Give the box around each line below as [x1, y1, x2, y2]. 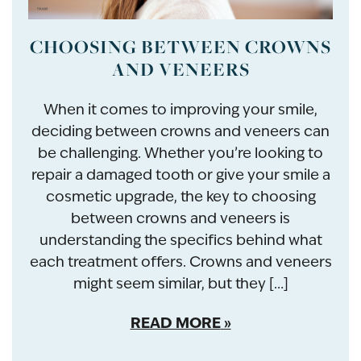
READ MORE [130, 313, 221, 334]
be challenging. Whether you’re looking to [38, 143, 323, 163]
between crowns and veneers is [71, 209, 290, 228]
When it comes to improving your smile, [44, 100, 317, 119]
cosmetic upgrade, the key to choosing [45, 187, 316, 206]
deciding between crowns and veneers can [31, 122, 330, 141]
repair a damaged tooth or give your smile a [31, 165, 330, 185]
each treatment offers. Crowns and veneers [29, 252, 332, 272]
